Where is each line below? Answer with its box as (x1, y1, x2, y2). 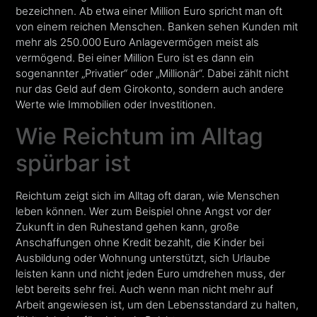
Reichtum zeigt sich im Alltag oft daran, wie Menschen (16, 188, 280, 202)
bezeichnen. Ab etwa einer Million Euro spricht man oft (16, 4, 283, 18)
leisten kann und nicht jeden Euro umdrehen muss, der (16, 266, 286, 280)
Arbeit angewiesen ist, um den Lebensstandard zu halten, (16, 297, 299, 311)
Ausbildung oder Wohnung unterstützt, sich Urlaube (16, 250, 271, 265)
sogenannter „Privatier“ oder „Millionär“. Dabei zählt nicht (16, 67, 289, 81)
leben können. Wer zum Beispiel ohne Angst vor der (16, 204, 272, 218)
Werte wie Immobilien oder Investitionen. (16, 98, 217, 112)
